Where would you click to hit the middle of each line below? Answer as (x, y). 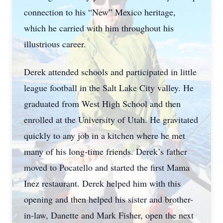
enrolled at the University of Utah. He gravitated (111, 119)
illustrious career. (55, 44)
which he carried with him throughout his (99, 28)
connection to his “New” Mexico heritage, (100, 12)
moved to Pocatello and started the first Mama (107, 167)
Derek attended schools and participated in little (110, 72)
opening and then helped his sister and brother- (109, 199)
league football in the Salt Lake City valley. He (109, 88)
